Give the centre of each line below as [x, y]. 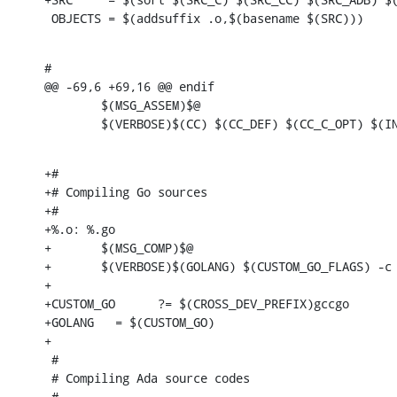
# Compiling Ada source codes [147, 378]
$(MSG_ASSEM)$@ [122, 105]
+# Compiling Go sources [126, 191]
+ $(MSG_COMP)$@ [119, 247]
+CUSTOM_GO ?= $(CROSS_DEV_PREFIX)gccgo [197, 303]
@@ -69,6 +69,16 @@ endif [129, 86]
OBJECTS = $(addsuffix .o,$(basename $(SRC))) [204, 18]
